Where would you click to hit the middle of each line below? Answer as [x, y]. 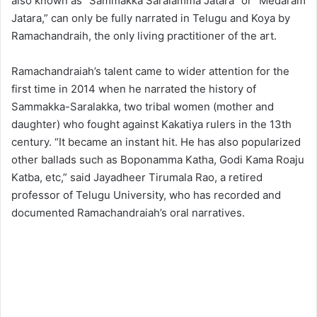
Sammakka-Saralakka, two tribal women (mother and [143, 106]
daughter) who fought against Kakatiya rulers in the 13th [151, 124]
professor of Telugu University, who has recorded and [146, 195]
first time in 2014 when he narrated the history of [134, 88]
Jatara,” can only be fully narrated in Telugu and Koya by [151, 18]
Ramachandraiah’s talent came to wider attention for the [150, 71]
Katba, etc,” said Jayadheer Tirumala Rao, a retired [137, 177]
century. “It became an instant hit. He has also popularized [156, 142]
